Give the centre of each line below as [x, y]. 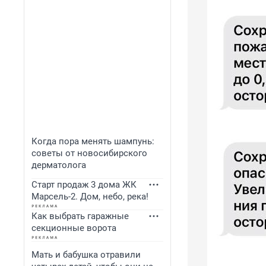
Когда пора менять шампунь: [93, 141]
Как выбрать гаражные [80, 216]
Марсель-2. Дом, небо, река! [90, 197]
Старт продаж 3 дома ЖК [84, 185]
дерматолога [59, 165]
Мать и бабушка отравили [86, 255]
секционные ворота [74, 228]
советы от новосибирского [89, 153]
